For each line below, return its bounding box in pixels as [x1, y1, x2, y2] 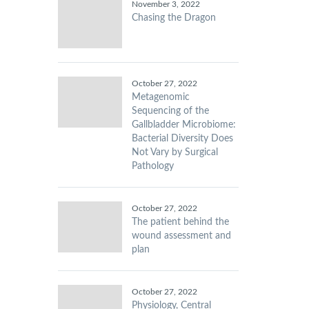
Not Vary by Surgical [131, 148, 218, 157]
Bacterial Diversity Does [131, 134, 233, 143]
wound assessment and [131, 231, 231, 241]
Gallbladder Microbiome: [131, 120, 236, 130]
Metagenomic [131, 92, 190, 102]
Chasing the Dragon [131, 13, 216, 23]
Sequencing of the [131, 106, 209, 116]
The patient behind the [131, 217, 229, 227]
